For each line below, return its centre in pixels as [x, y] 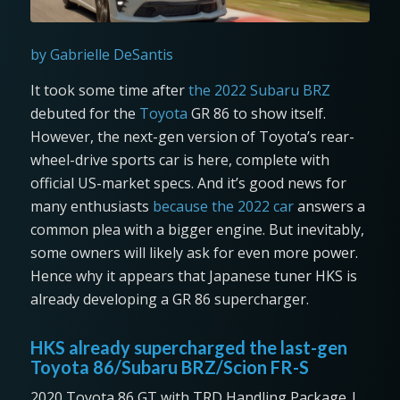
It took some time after [109, 90]
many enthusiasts [91, 206]
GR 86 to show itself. [256, 113]
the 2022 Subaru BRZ [259, 90]
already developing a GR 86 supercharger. [173, 299]
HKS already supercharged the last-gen [188, 347]
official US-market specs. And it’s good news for [188, 183]
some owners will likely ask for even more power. [194, 252]
